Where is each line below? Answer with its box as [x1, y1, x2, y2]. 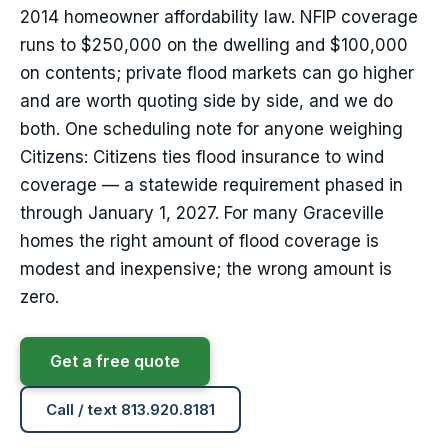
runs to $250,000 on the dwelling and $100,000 [20, 35, 408, 56]
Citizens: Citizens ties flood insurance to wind [20, 147, 384, 168]
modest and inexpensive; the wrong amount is [20, 259, 392, 280]
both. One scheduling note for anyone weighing [20, 119, 403, 140]
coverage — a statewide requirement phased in [20, 175, 403, 196]
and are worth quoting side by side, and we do [20, 91, 393, 112]
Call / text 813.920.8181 [46, 400, 215, 420]
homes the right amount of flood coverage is [20, 231, 379, 252]
